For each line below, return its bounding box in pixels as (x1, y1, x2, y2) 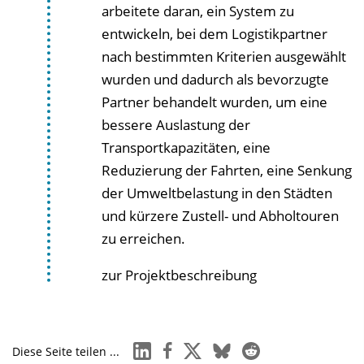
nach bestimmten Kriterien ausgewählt (102, 47, 346, 67)
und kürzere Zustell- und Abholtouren (102, 206, 339, 226)
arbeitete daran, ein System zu (102, 2, 294, 21)
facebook (158, 340, 207, 356)
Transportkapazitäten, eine (102, 138, 271, 158)
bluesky (213, 340, 254, 356)
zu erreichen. (102, 229, 185, 249)
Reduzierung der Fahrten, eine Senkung (102, 161, 352, 180)
